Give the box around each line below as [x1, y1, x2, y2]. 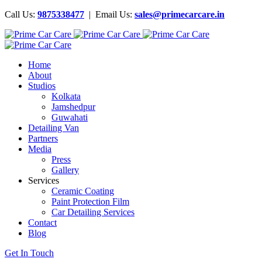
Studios [28, 81, 56, 91]
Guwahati [51, 112, 88, 122]
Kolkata [51, 91, 81, 101]
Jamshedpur [51, 102, 95, 112]
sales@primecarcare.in [135, 9, 225, 19]
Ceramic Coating [51, 186, 114, 196]
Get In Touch [5, 248, 54, 258]
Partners [28, 133, 58, 143]
